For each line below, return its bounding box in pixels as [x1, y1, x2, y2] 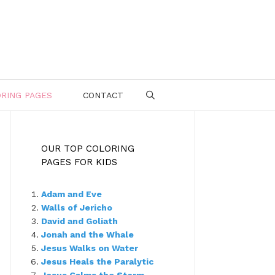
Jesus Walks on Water [41, 243, 138, 253]
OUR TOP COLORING [41, 143, 134, 154]
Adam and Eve [41, 189, 102, 199]
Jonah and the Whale [41, 230, 134, 239]
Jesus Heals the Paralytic [41, 257, 153, 266]
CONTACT [82, 90, 123, 100]
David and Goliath [41, 216, 118, 226]
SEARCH [161, 90, 195, 100]
